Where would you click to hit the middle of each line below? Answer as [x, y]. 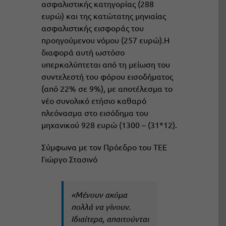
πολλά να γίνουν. [101, 207]
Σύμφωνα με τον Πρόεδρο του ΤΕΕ [104, 147]
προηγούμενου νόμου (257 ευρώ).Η [105, 40]
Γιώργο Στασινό [69, 159]
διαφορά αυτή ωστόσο [83, 52]
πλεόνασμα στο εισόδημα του [95, 113]
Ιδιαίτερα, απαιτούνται [110, 219]
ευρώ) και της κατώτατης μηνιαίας [103, 16]
